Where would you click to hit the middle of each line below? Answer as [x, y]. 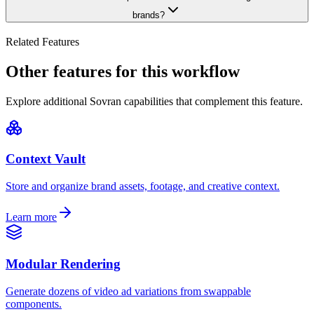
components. [34, 303]
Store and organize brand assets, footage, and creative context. [143, 186]
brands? [149, 15]
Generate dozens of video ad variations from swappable [128, 291]
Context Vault [46, 159]
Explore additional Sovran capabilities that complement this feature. [154, 101]
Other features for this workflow [123, 71]
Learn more [31, 217]
